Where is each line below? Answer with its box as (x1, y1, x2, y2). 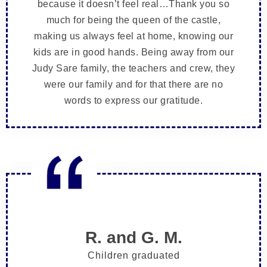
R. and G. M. (85, 228, 182, 247)
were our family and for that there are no (44, 79, 223, 90)
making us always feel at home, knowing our (34, 31, 233, 42)
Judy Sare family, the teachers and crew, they (32, 63, 235, 74)
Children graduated (87, 250, 180, 261)
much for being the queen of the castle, (46, 15, 221, 26)
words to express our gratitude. (64, 95, 203, 106)
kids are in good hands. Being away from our (33, 47, 234, 58)
